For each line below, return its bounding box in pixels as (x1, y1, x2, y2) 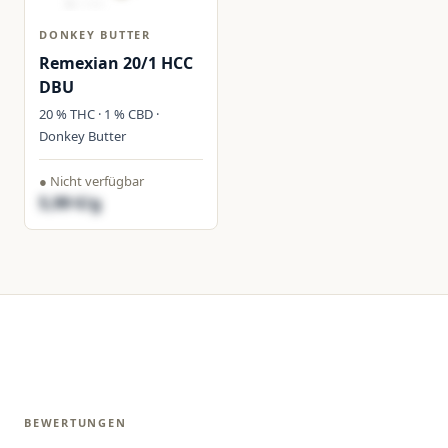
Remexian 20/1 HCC (39, 52, 193, 74)
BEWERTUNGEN (24, 415, 127, 430)
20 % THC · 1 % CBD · (39, 105, 159, 123)
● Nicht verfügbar (39, 172, 144, 190)
